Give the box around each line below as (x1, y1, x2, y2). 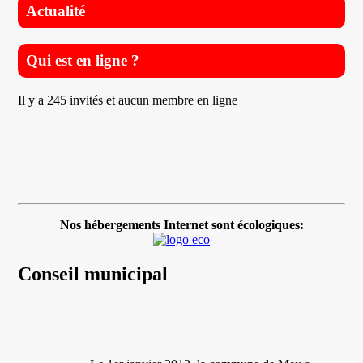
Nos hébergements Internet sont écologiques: (59, 217, 304, 232)
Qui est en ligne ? (26, 51, 140, 69)
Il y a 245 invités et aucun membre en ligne (18, 92, 238, 107)
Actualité (26, 2, 86, 20)
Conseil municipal (18, 263, 169, 284)
